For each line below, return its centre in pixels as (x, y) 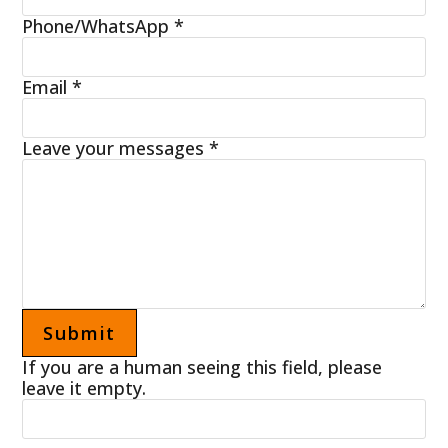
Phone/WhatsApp (98, 25)
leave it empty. (84, 387)
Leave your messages (116, 147)
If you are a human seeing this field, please (202, 366)
